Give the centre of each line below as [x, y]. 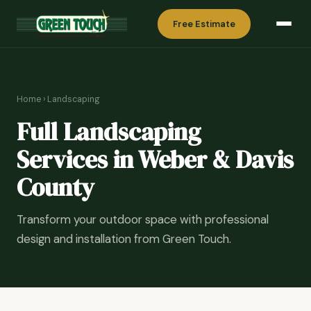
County [56, 187]
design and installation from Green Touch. [124, 239]
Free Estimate [204, 24]
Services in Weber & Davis [155, 160]
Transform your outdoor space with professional [143, 219]
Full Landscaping [109, 132]
